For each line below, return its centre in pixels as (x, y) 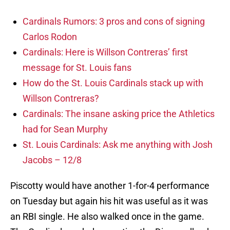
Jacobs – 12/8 (52, 160)
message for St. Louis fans (77, 68)
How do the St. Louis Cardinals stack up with (113, 83)
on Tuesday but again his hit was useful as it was (109, 201)
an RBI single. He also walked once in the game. (107, 217)
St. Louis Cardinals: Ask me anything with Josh (118, 145)
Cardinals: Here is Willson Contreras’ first (105, 52)
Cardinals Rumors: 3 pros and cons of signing (114, 22)
